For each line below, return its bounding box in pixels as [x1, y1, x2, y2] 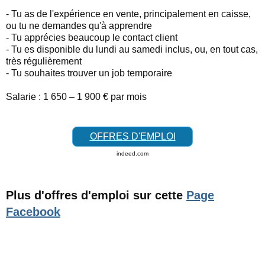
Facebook [6, 205, 60, 218]
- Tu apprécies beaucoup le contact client [6, 32, 177, 43]
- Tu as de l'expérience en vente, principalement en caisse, [6, 8, 251, 19]
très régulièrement [6, 56, 82, 66]
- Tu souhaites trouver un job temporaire [6, 67, 172, 78]
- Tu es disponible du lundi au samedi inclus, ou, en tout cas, [6, 44, 258, 54]
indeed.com [117, 150, 148, 157]
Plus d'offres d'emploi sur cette [6, 188, 186, 202]
